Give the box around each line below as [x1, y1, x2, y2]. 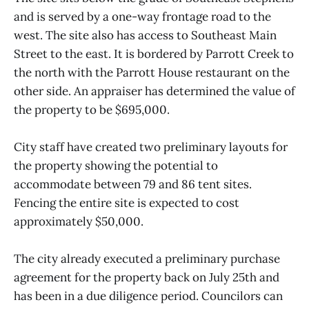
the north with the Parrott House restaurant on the [14, 64, 290, 80]
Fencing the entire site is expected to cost [14, 195, 239, 210]
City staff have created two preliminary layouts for [14, 139, 288, 154]
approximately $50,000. [14, 213, 143, 229]
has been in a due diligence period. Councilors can [14, 288, 283, 304]
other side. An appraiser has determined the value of [14, 83, 295, 99]
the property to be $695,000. [14, 101, 170, 117]
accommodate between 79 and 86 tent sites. [14, 176, 252, 192]
